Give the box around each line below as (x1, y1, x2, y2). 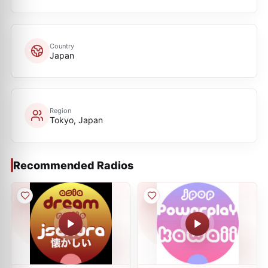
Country (50, 41, 74, 50)
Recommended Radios (13, 159, 133, 172)
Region (50, 106, 71, 115)
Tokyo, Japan (50, 114, 103, 125)
